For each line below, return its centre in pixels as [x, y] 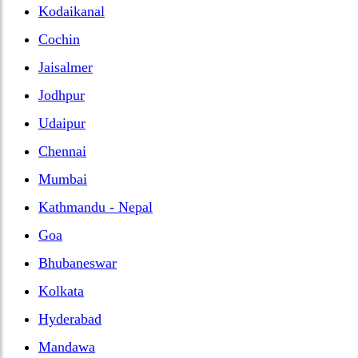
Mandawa [67, 346]
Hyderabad [70, 318]
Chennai [62, 151]
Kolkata [61, 290]
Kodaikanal [72, 11]
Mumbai [63, 179]
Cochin [59, 39]
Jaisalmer [66, 67]
